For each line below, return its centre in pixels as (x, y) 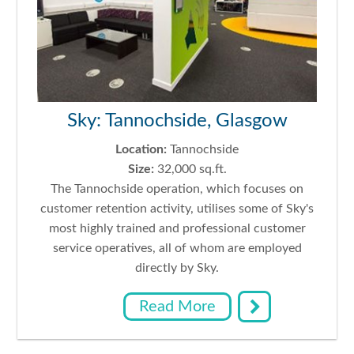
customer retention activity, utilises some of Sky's (177, 208)
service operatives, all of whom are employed (177, 248)
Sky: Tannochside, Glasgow (177, 121)
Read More (177, 306)
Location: (141, 149)
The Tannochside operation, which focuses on (177, 188)
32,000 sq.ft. (190, 169)
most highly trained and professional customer (177, 228)
